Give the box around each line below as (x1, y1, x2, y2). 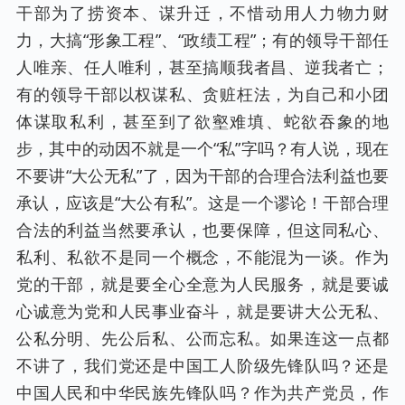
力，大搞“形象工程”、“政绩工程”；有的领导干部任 (16, 29, 389, 52)
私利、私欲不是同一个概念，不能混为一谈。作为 (16, 246, 389, 268)
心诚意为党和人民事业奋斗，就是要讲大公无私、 (16, 300, 389, 323)
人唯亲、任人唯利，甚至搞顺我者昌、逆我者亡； (16, 56, 389, 79)
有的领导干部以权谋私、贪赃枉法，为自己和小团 (16, 83, 389, 106)
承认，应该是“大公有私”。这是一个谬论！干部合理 (16, 192, 389, 214)
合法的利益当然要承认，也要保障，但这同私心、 (16, 219, 389, 241)
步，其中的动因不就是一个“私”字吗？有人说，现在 (16, 137, 389, 160)
